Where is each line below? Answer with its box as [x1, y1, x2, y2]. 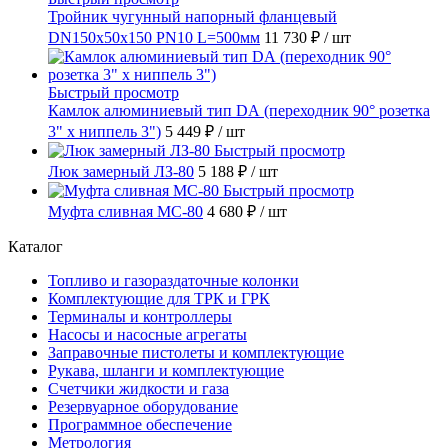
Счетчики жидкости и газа [48, 379, 229, 397]
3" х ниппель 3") [48, 122, 161, 140]
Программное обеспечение [48, 415, 232, 433]
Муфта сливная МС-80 [48, 202, 203, 220]
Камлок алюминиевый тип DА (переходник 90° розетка [48, 101, 430, 119]
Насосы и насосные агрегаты [48, 325, 247, 343]
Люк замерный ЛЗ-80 [48, 162, 194, 180]
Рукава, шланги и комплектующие [48, 361, 284, 379]
